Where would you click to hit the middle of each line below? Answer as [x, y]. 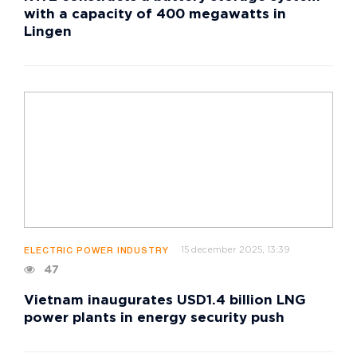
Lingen [48, 33]
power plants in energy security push [154, 319]
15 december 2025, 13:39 [235, 251]
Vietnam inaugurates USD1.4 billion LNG [165, 301]
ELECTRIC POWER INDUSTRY [96, 251]
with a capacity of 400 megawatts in [155, 15]
